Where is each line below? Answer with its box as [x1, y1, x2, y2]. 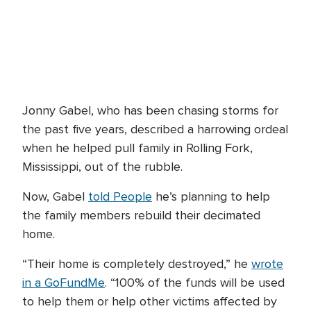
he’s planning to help [152, 189, 270, 204]
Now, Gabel [22, 189, 88, 204]
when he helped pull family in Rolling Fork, [22, 140, 253, 155]
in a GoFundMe [22, 275, 105, 290]
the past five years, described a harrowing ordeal [22, 121, 288, 137]
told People [88, 189, 152, 204]
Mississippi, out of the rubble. [22, 159, 183, 174]
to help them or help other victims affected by [22, 294, 277, 309]
